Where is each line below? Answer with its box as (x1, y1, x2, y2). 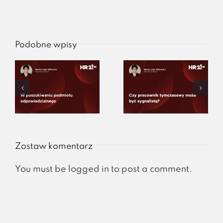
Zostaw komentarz (15, 142, 93, 151)
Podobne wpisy (15, 40, 77, 49)
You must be (15, 165, 68, 174)
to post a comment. (109, 165, 192, 174)
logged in (68, 165, 109, 174)
